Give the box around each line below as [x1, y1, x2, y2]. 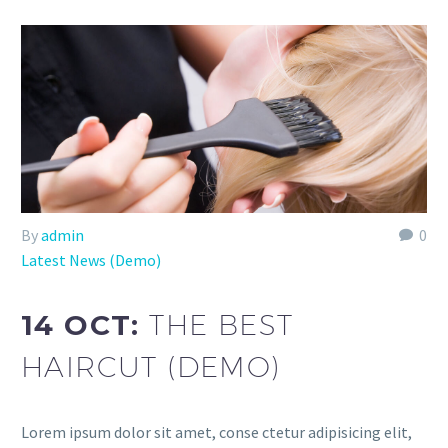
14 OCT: [21, 308, 150, 343]
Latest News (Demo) [21, 249, 161, 270]
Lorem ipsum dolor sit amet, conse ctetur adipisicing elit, [21, 421, 412, 442]
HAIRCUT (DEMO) [21, 350, 281, 384]
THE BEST [149, 308, 294, 342]
